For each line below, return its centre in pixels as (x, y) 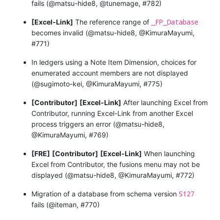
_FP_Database (175, 22)
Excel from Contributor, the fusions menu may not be (116, 164)
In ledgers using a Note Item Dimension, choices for (114, 62)
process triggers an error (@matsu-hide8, (98, 124)
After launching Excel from (165, 102)
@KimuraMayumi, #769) (70, 135)
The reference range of (112, 22)
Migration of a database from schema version (105, 193)
